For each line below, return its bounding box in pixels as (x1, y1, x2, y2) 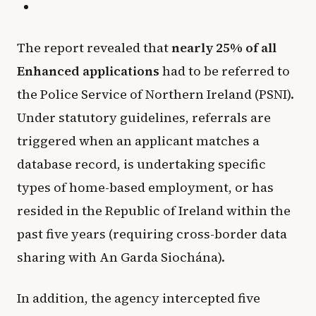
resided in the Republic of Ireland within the (17, 201, 291, 219)
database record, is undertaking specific (17, 154, 266, 173)
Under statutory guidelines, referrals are (17, 108, 271, 126)
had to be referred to (159, 61, 290, 80)
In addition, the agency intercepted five (17, 288, 260, 307)
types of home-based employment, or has (17, 178, 274, 196)
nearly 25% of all (171, 38, 276, 56)
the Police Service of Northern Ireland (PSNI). (17, 85, 294, 103)
